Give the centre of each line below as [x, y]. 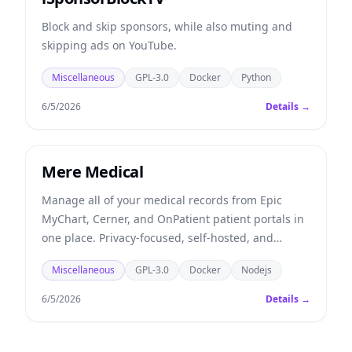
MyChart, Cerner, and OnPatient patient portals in [173, 219]
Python [256, 77]
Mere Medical [92, 172]
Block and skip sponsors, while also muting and [167, 26]
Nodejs [257, 270]
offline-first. [72, 257]
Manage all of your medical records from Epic [162, 200]
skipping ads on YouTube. [109, 45]
